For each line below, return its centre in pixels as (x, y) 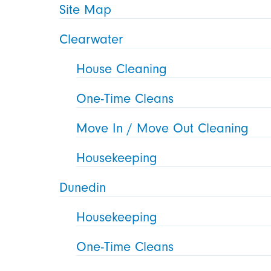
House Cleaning (122, 69)
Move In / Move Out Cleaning (163, 128)
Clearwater (91, 39)
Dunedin (83, 187)
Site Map (86, 9)
